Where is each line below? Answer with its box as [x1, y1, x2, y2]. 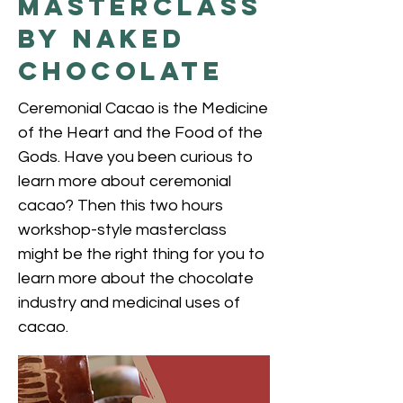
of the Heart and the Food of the [18, 124, 263, 141]
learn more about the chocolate [18, 270, 254, 287]
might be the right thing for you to [18, 246, 264, 263]
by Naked [18, 22, 185, 55]
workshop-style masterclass [18, 221, 227, 238]
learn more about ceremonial [18, 173, 231, 190]
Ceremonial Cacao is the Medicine [18, 100, 268, 117]
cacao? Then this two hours [18, 197, 223, 214]
